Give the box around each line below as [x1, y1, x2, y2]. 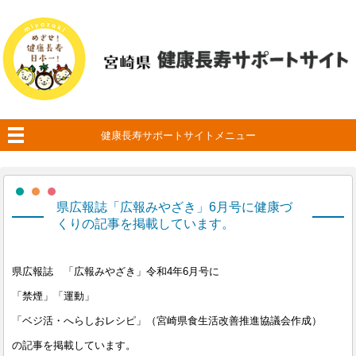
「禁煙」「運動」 [12, 290, 95, 303]
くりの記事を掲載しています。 [56, 217, 234, 230]
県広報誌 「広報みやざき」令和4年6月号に [12, 265, 220, 277]
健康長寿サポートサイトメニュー [100, 130, 256, 141]
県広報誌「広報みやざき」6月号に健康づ [56, 200, 292, 214]
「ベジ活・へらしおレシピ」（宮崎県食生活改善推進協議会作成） [12, 315, 323, 327]
